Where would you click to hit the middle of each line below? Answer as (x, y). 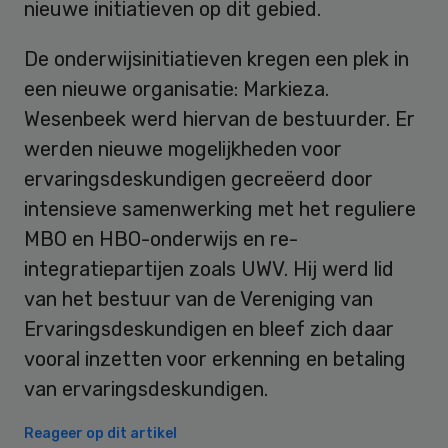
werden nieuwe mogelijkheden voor (183, 148)
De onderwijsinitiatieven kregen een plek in (216, 58)
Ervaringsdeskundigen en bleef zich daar (209, 328)
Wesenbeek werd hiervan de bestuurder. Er (219, 118)
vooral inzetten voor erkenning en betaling (215, 358)
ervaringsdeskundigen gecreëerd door (198, 178)
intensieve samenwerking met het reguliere (220, 208)
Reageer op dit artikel (100, 433)
